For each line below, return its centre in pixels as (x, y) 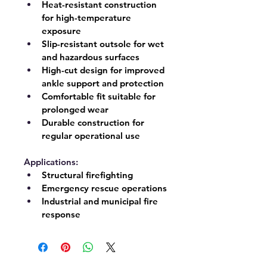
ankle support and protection (103, 83)
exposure (61, 31)
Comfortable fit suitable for (100, 96)
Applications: (51, 162)
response (61, 214)
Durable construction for (94, 122)
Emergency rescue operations (104, 188)
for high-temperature (88, 18)
